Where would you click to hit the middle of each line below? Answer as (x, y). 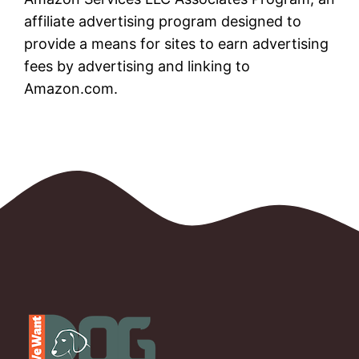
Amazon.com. (71, 88)
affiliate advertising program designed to (163, 21)
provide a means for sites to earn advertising (176, 43)
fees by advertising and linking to (137, 66)
